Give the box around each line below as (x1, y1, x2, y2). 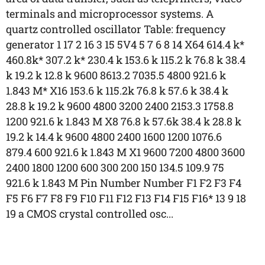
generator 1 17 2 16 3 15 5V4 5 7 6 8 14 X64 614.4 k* (6, 37, 244, 51)
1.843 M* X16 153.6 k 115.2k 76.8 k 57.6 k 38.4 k (6, 83, 228, 98)
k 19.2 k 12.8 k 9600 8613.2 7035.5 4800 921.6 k (6, 68, 226, 82)
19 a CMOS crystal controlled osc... (6, 206, 173, 221)
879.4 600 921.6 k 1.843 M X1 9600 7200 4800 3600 (6, 145, 245, 159)
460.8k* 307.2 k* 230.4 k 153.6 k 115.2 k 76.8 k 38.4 (6, 53, 245, 67)
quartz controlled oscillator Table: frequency (6, 22, 225, 36)
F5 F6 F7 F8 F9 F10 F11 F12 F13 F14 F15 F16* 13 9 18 (6, 191, 246, 205)
